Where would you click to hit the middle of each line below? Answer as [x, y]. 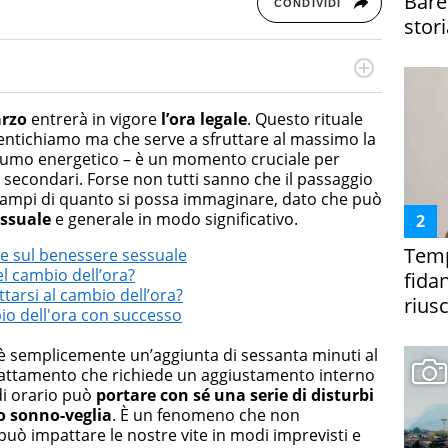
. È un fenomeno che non [206, 414]
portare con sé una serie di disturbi [235, 394]
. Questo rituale [305, 118]
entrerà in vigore [94, 118]
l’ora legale [204, 118]
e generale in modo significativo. [174, 218]
